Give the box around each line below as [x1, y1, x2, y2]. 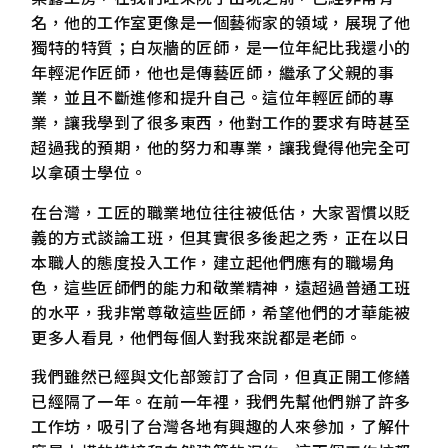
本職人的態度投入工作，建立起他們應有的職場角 [31, 249, 395, 274]
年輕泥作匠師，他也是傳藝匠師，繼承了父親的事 [31, 60, 395, 85]
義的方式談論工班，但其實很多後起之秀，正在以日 [31, 224, 411, 249]
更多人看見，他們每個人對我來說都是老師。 [31, 324, 362, 349]
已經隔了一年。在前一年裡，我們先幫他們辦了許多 [31, 389, 411, 414]
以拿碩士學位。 [31, 160, 147, 185]
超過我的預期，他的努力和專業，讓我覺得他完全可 [31, 135, 411, 160]
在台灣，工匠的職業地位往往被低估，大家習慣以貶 [31, 199, 411, 224]
